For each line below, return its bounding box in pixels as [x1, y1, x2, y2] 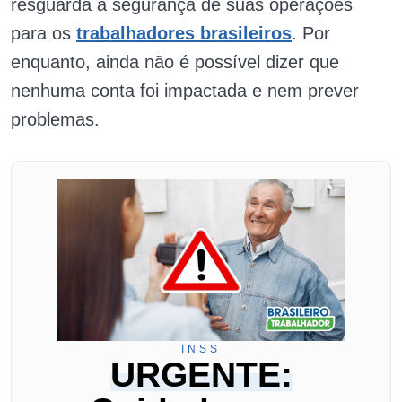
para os [11, 22, 76, 43]
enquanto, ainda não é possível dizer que [11, 51, 339, 72]
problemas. [11, 109, 105, 129]
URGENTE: [109, 354, 293, 394]
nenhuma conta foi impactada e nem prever [11, 80, 359, 100]
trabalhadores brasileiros [76, 22, 292, 43]
